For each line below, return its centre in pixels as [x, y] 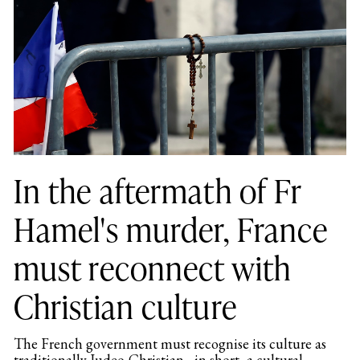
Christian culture [125, 306]
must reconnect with [152, 268]
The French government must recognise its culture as [170, 344]
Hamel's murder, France [171, 229]
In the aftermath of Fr [157, 190]
